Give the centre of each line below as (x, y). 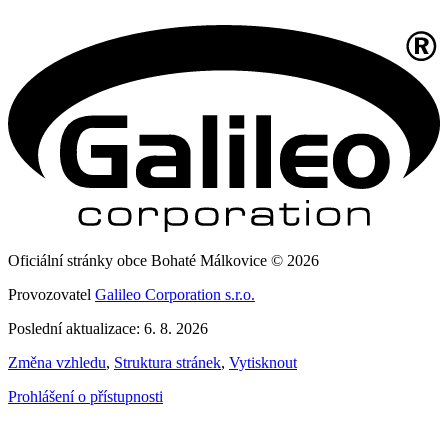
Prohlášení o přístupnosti (85, 397)
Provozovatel (51, 295)
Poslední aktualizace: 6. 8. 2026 (108, 329)
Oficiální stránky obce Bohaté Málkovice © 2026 (163, 261)
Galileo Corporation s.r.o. (175, 295)
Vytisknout (263, 363)
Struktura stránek (167, 363)
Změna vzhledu (57, 363)
